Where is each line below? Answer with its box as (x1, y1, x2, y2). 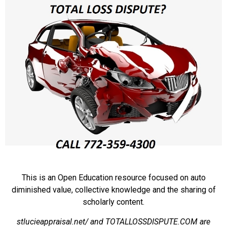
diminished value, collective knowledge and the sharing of (11, 185, 216, 195)
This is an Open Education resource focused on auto (21, 173, 206, 183)
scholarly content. (83, 197, 144, 207)
